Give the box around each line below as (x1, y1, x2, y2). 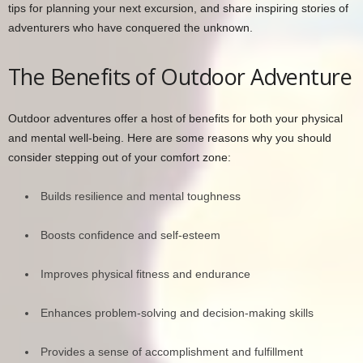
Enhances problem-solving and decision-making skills (41, 306, 314, 320)
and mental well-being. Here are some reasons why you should (8, 131, 331, 145)
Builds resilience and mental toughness (41, 190, 241, 203)
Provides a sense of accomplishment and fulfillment (41, 345, 303, 359)
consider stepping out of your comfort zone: (8, 151, 231, 164)
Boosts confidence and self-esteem (41, 228, 220, 242)
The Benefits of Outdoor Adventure (8, 62, 352, 92)
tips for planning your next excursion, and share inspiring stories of (8, 2, 348, 15)
